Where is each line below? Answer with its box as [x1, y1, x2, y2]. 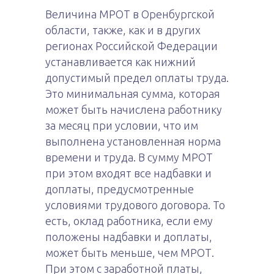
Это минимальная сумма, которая [45, 87, 220, 100]
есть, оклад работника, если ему [45, 215, 213, 227]
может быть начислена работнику [45, 103, 222, 116]
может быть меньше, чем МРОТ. [45, 246, 214, 259]
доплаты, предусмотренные [45, 183, 194, 195]
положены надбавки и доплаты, [45, 231, 212, 243]
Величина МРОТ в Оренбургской [45, 8, 215, 20]
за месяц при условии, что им [45, 119, 198, 131]
